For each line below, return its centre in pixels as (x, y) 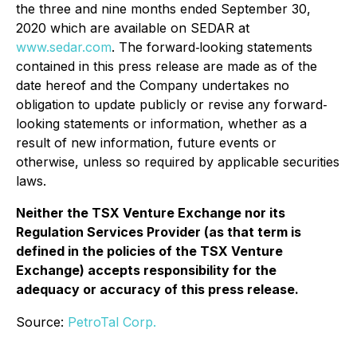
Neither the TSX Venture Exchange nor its (151, 213)
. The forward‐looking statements (212, 47)
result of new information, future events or (146, 143)
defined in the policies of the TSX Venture (149, 251)
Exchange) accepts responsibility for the (146, 270)
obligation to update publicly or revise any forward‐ (171, 104)
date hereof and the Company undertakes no (153, 85)
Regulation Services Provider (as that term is (159, 232)
